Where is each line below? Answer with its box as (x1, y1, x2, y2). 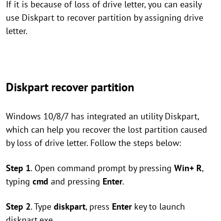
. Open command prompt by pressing (31, 162, 174, 174)
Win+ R (174, 162, 202, 174)
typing (6, 176, 33, 187)
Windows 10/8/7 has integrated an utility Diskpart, (6, 110, 199, 122)
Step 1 (6, 162, 31, 174)
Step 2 (6, 201, 31, 212)
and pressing (48, 176, 103, 187)
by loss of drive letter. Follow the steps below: (6, 137, 181, 148)
